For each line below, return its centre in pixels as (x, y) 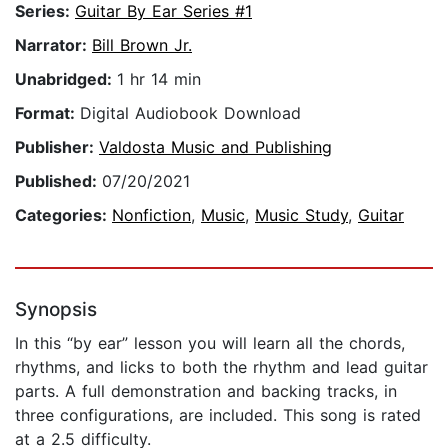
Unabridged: (66, 79)
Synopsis (56, 310)
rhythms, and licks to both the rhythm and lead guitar (221, 367)
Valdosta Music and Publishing (215, 147)
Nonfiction (151, 215)
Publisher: (57, 147)
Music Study (301, 215)
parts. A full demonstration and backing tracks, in (206, 391)
